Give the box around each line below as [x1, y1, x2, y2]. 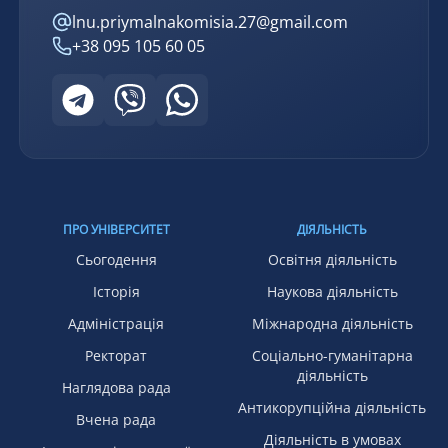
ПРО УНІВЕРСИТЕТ [62, 221, 170, 239]
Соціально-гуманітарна [251, 346, 413, 366]
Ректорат [85, 346, 147, 366]
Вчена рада [76, 410, 156, 430]
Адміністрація [68, 314, 164, 334]
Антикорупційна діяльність [238, 398, 426, 418]
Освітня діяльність [267, 250, 397, 270]
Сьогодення [75, 250, 157, 270]
